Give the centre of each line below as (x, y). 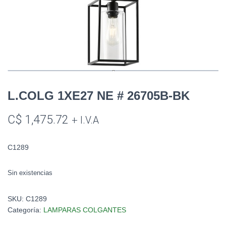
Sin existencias (30, 173)
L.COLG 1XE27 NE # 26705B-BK (99, 95)
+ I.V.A (85, 120)
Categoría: (25, 210)
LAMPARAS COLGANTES (85, 210)
